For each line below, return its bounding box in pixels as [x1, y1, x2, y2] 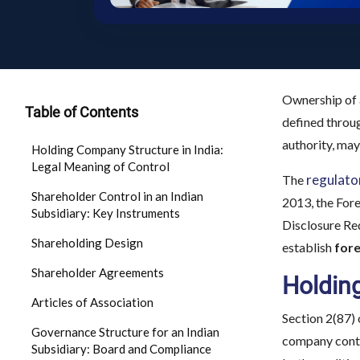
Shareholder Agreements [31, 265, 164, 280]
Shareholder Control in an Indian [31, 189, 203, 203]
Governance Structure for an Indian [31, 325, 219, 339]
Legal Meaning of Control [31, 159, 170, 174]
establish [282, 239, 334, 255]
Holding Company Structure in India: [31, 142, 223, 157]
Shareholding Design [31, 235, 143, 250]
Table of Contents [25, 104, 138, 121]
